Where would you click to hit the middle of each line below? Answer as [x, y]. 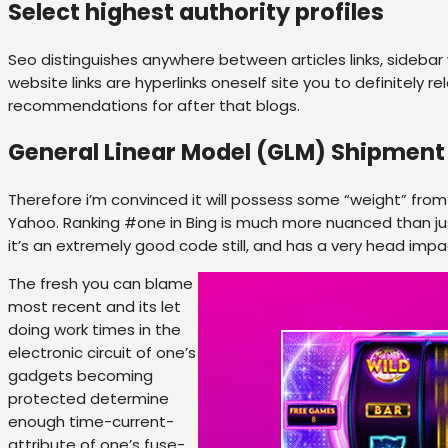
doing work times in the [94, 330]
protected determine [88, 399]
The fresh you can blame [100, 284]
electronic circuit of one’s [102, 353]
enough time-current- [91, 422]
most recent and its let [94, 307]
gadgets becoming [80, 376]
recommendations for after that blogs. [154, 105]
